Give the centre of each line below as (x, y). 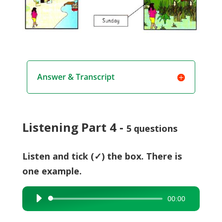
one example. (52, 171)
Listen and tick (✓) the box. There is (102, 156)
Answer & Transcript (76, 77)
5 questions (152, 129)
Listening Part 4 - (74, 127)
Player (40, 214)
